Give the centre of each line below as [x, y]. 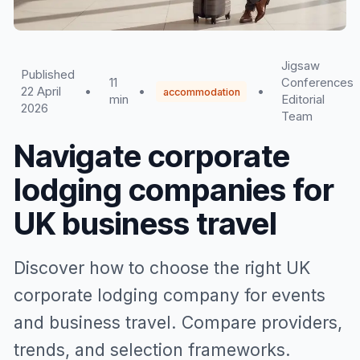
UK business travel [145, 223]
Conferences [317, 83]
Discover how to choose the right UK [162, 268]
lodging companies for [174, 190]
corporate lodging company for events [170, 295]
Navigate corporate [152, 156]
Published [47, 74]
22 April [41, 91]
